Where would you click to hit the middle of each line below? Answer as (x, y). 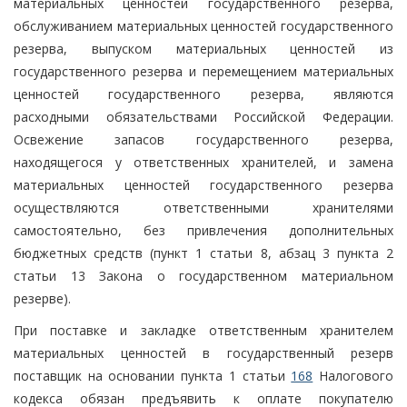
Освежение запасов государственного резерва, (203, 139)
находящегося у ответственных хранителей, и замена (203, 162)
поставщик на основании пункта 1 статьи (153, 375)
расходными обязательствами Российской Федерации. (203, 116)
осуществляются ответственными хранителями (203, 207)
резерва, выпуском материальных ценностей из (203, 48)
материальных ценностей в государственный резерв (203, 352)
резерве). (42, 298)
